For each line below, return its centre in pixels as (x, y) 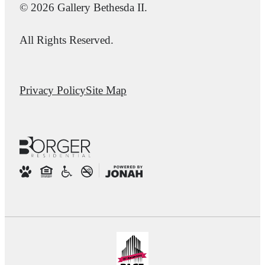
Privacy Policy (53, 91)
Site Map (106, 91)
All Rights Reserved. (67, 40)
